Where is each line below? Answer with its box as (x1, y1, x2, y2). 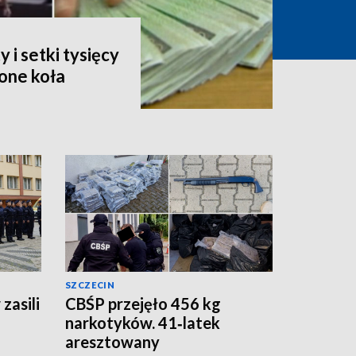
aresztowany (65, 331, 160, 351)
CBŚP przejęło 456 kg (65, 293, 221, 313)
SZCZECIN (65, 279, 115, 290)
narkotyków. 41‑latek (65, 312, 220, 332)
